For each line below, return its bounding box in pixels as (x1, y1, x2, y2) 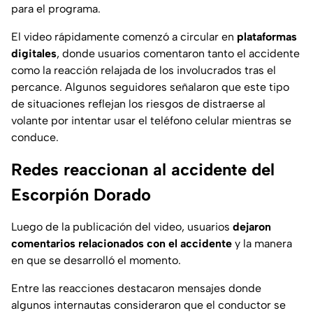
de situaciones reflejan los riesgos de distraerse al (11, 97, 265, 111)
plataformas (237, 30, 297, 44)
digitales (11, 47, 57, 61)
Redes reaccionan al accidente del (11, 159, 275, 180)
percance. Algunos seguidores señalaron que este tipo (11, 80, 289, 94)
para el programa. (11, 2, 101, 16)
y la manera (232, 237, 292, 251)
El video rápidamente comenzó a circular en (11, 30, 237, 44)
